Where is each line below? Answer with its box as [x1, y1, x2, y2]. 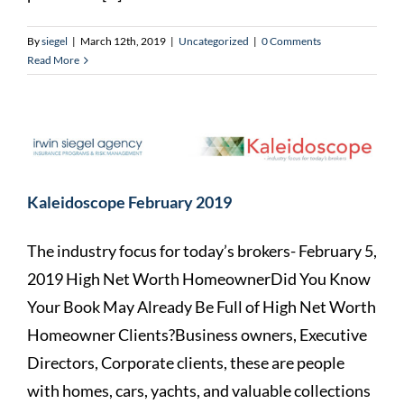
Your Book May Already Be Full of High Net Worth [27, 297, 376, 317]
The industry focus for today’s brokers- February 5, [27, 241, 377, 262]
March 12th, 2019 [80, 34, 166, 49]
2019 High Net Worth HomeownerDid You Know [27, 269, 371, 289]
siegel [41, 34, 68, 49]
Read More [27, 53, 79, 68]
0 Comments [262, 34, 321, 49]
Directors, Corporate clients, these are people [27, 353, 344, 373]
